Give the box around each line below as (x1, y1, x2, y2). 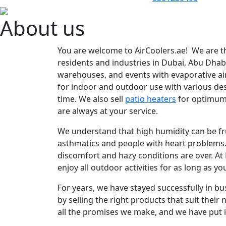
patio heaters (125, 93, 176, 104)
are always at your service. (58, 105, 158, 117)
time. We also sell (58, 93, 125, 104)
